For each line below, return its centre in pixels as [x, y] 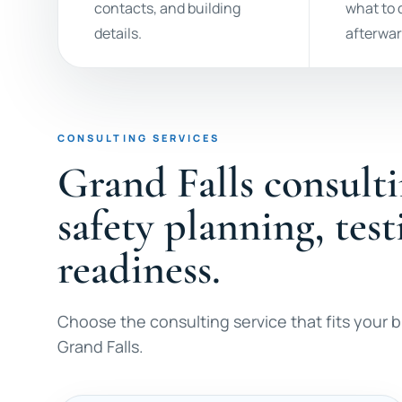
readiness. [139, 269]
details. [118, 33]
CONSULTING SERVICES [139, 138]
